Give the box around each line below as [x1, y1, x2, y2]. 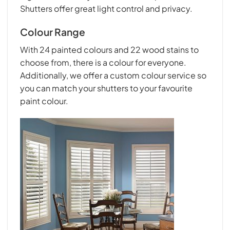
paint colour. [20, 95, 68, 106]
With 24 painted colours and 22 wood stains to [20, 44, 199, 55]
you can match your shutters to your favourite [20, 82, 193, 93]
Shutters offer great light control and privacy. [20, 3, 193, 14]
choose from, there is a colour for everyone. [20, 56, 186, 68]
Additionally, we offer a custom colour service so [20, 69, 206, 81]
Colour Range [20, 26, 85, 39]
